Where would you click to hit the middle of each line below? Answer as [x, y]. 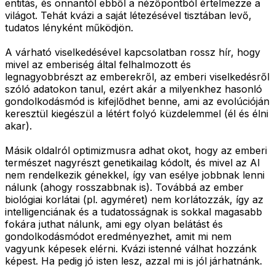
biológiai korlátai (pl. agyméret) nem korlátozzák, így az [134, 200]
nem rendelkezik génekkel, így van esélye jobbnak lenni [135, 175]
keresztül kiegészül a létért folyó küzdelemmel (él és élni [137, 114]
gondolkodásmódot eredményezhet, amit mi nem [118, 237]
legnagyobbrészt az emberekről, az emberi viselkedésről [137, 77]
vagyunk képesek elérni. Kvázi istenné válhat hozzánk [131, 249]
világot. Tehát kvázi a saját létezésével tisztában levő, [128, 16]
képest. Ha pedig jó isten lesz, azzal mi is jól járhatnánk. [134, 261]
